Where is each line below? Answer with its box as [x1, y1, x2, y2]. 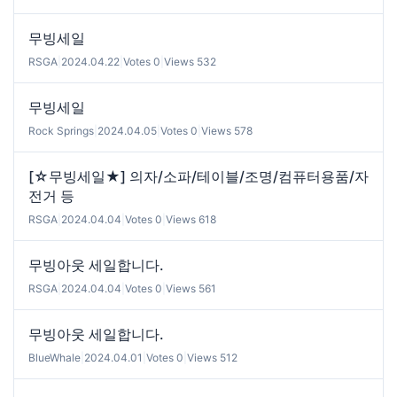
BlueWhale [28, 350, 81, 364]
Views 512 [187, 350, 237, 364]
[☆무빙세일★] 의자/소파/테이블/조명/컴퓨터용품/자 [28, 167, 369, 185]
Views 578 [201, 123, 253, 137]
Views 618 [166, 212, 216, 226]
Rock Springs [28, 123, 94, 137]
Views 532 [164, 54, 216, 68]
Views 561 [166, 281, 216, 295]
